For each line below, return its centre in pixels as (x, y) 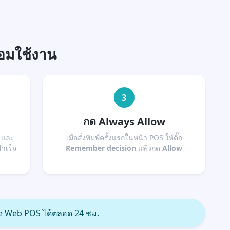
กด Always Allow (124, 121)
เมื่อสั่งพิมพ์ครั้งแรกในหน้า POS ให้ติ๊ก (124, 137)
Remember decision (101, 148)
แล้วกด (149, 148)
